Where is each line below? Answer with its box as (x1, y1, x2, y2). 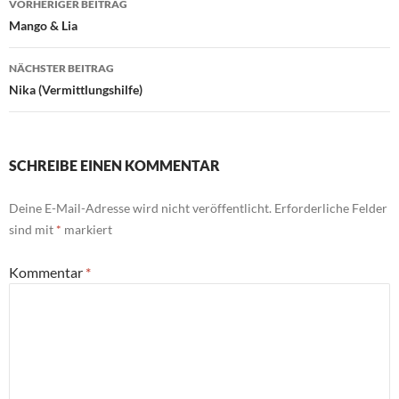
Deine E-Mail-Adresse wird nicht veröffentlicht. (9, 199, 272, 216)
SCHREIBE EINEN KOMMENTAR (9, 156, 220, 174)
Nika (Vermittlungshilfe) (9, 81, 142, 97)
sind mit (9, 221, 56, 237)
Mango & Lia (9, 17, 77, 33)
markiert (61, 221, 112, 237)
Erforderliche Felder (274, 199, 387, 216)
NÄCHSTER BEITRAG (9, 61, 114, 75)
